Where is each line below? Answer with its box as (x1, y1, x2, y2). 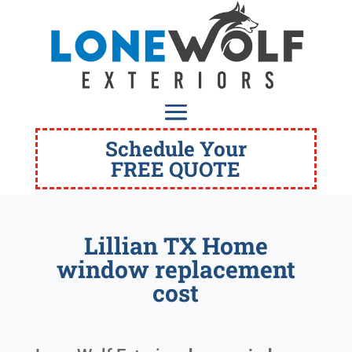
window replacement (56, 254, 295, 285)
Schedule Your (104, 135, 247, 163)
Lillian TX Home (83, 230, 268, 262)
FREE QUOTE (111, 156, 241, 183)
